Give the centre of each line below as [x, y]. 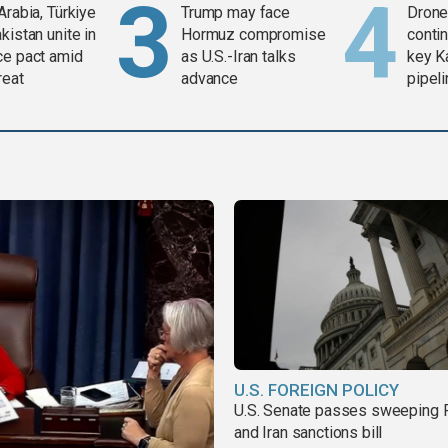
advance [210, 78]
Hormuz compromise [253, 34]
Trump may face [236, 12]
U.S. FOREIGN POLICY [316, 389]
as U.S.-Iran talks [238, 56]
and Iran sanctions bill [308, 432]
